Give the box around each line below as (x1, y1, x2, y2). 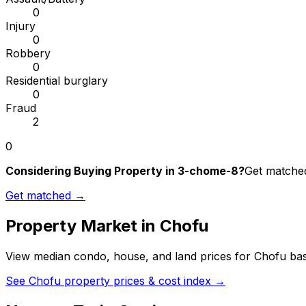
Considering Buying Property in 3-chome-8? (5, 164, 245, 178)
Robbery (5, 46, 51, 61)
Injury (5, 19, 36, 33)
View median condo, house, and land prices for (5, 249, 254, 264)
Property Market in (5, 216, 160, 236)
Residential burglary (5, 74, 108, 88)
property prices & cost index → (61, 274, 225, 288)
